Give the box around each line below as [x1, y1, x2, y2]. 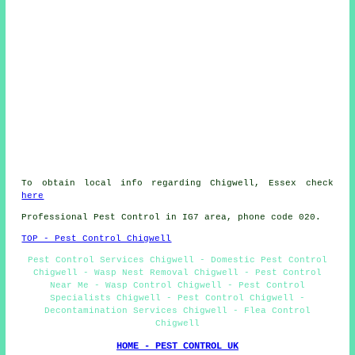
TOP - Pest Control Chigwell [21, 234, 172, 244]
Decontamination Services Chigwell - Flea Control [44, 306, 311, 316]
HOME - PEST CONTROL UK [116, 341, 239, 353]
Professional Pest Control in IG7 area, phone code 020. [21, 212, 322, 223]
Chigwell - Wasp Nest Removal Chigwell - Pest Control [33, 268, 322, 278]
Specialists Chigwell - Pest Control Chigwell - [50, 293, 305, 303]
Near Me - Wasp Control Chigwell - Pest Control [50, 281, 305, 291]
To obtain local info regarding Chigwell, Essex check [21, 178, 334, 189]
